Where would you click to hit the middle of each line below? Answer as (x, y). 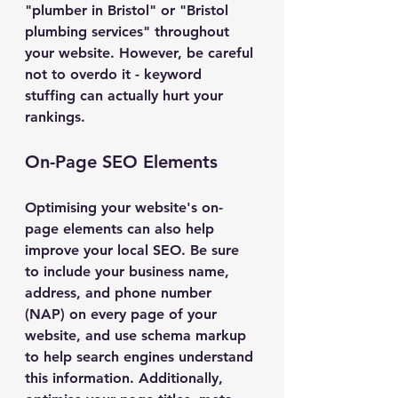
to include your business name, (129, 271)
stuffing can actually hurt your (126, 96)
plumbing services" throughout (129, 32)
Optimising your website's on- (124, 207)
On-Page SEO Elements (121, 162)
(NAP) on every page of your (123, 314)
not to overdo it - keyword (115, 74)
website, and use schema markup (138, 335)
